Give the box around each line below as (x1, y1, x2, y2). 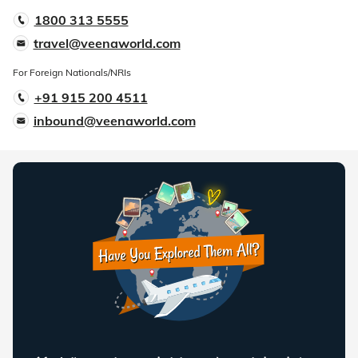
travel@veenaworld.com (33, 35, 181, 52)
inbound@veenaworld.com (33, 113, 196, 129)
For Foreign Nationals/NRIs (13, 66, 131, 79)
